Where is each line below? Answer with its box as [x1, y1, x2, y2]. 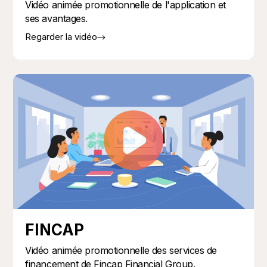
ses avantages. [25, 12, 88, 24]
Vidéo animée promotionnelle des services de [25, 244, 217, 256]
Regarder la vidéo [25, 30, 98, 42]
